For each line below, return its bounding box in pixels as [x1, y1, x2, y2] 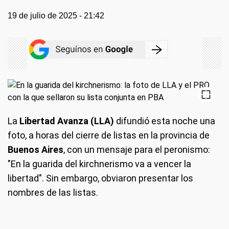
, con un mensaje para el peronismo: [63, 144, 210, 155]
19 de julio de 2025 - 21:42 [8, 11, 104, 20]
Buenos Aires [8, 144, 63, 155]
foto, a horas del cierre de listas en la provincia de [8, 130, 210, 141]
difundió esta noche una [114, 116, 215, 126]
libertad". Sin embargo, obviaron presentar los [8, 173, 193, 184]
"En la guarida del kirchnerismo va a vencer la [8, 158, 191, 169]
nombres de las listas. [8, 187, 98, 198]
